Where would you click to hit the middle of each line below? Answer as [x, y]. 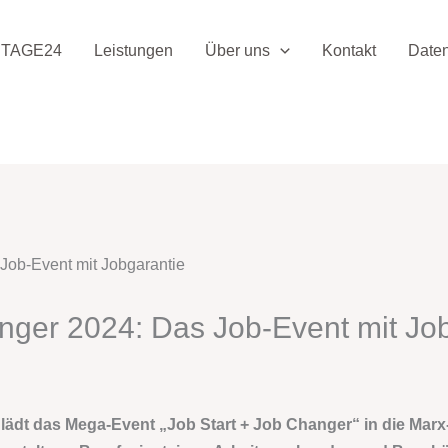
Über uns [238, 50]
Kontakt [349, 50]
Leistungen [134, 50]
